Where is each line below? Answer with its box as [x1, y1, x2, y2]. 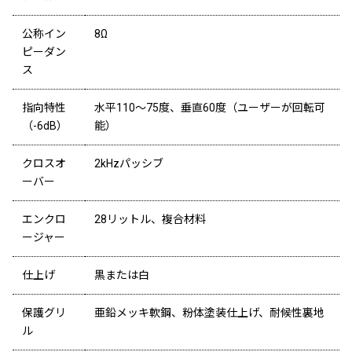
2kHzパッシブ [93, 157, 163, 170]
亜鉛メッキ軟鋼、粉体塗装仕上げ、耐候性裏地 [93, 306, 324, 320]
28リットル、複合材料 [93, 213, 206, 226]
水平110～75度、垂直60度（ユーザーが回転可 [93, 101, 325, 115]
